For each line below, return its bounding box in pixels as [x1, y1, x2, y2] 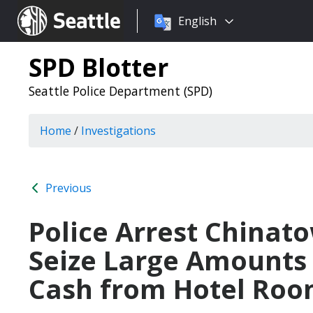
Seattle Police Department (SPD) [29, 82, 212, 99]
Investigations [81, 123, 156, 138]
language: [137, 30, 189, 45]
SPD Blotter [29, 50, 168, 84]
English [178, 13, 217, 29]
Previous [43, 180, 92, 196]
